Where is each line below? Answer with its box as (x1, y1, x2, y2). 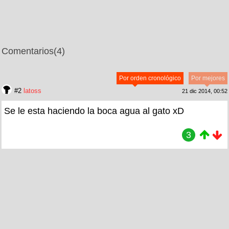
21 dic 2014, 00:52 (182, 87, 227, 94)
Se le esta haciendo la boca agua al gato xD (4, 105, 184, 116)
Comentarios (2, 45, 54, 56)
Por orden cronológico (119, 74, 181, 82)
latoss (24, 86, 41, 95)
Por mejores (191, 74, 225, 82)
